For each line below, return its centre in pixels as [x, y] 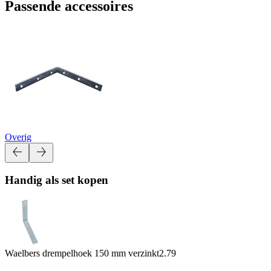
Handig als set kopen [57, 180]
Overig [18, 137]
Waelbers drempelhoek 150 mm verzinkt [82, 253]
